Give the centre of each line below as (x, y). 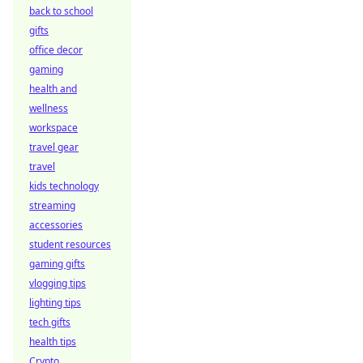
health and (53, 89)
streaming (52, 205)
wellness (49, 108)
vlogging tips (58, 283)
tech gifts (50, 322)
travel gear (54, 147)
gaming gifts (57, 264)
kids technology (64, 186)
